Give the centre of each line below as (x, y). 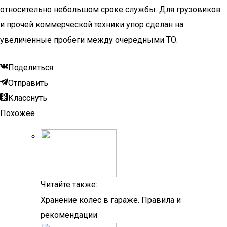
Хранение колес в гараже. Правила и (111, 200)
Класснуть (28, 98)
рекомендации (69, 215)
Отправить (28, 83)
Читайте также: (69, 185)
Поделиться (31, 68)
